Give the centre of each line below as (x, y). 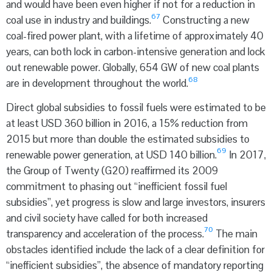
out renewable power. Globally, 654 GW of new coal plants (133, 68)
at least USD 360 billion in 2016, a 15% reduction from (127, 123)
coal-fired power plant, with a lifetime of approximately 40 (135, 36)
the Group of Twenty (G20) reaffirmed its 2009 (112, 170)
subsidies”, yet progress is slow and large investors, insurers (136, 202)
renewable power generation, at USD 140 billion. (111, 155)
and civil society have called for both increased (107, 218)
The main (235, 233)
